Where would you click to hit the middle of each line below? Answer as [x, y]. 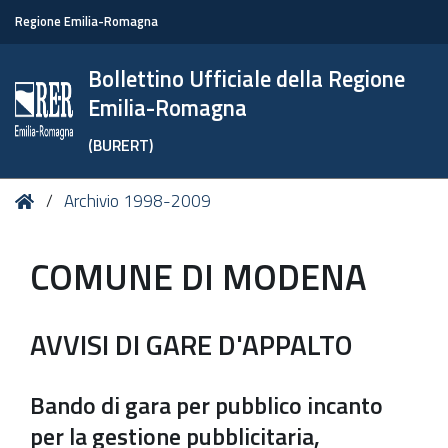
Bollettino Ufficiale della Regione [247, 79]
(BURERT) [121, 145]
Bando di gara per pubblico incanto [206, 405]
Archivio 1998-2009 [138, 201]
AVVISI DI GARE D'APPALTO [191, 344]
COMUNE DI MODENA [198, 276]
